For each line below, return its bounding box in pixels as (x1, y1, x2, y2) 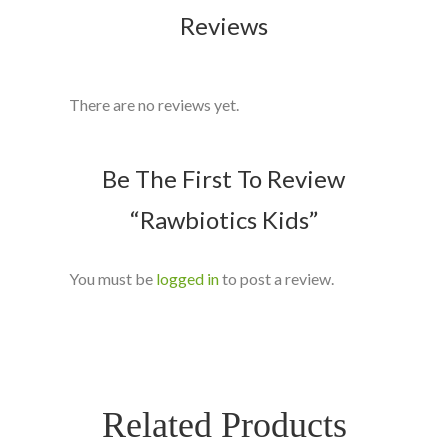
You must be (68, 269, 156, 289)
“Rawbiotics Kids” (129, 205, 318, 235)
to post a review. (218, 269, 334, 289)
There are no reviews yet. (68, 95, 239, 115)
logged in (155, 269, 219, 289)
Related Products (101, 405, 347, 446)
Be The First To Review (102, 164, 346, 194)
